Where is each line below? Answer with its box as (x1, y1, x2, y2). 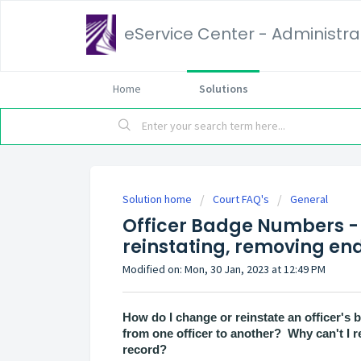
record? (122, 342, 167, 356)
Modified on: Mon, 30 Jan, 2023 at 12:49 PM (122, 262, 326, 276)
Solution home (122, 192, 194, 206)
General (290, 192, 328, 206)
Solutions (198, 81, 248, 96)
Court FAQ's (213, 192, 269, 206)
